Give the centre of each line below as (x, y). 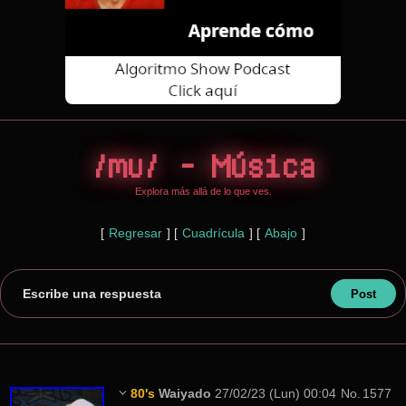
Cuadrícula (213, 233)
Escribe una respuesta (92, 294)
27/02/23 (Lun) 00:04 (275, 393)
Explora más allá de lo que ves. (203, 191)
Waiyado (185, 393)
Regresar (135, 233)
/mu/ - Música (203, 166)
